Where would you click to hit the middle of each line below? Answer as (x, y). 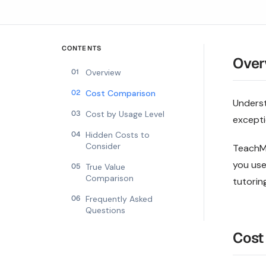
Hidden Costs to (118, 135)
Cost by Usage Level (125, 114)
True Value (105, 167)
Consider (103, 146)
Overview (103, 72)
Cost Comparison (121, 93)
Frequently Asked (119, 199)
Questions (105, 210)
